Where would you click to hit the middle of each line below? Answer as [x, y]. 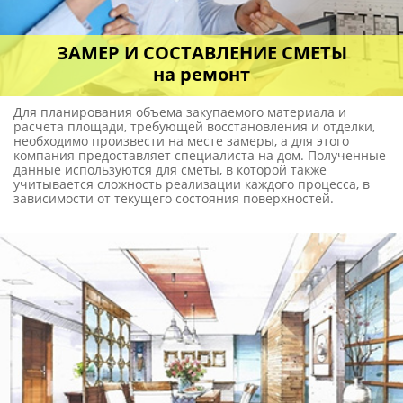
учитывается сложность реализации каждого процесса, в [192, 184]
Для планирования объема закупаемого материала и [180, 112]
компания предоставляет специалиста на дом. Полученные [200, 156]
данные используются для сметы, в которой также [170, 170]
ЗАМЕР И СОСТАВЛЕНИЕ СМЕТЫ [201, 53]
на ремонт [201, 75]
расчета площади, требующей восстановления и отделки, [194, 127]
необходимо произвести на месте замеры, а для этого [181, 141]
